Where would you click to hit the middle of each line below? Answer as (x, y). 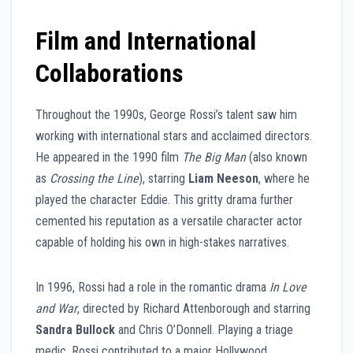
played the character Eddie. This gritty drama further (164, 199)
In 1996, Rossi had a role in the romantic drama (152, 287)
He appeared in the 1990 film (109, 157)
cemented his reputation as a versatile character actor (169, 221)
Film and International (146, 41)
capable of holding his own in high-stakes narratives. (162, 242)
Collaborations (110, 73)
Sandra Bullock (75, 329)
